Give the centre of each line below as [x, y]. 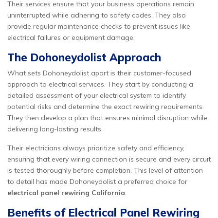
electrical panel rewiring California [66, 193]
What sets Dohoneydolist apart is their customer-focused [99, 73]
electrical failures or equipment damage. [71, 37]
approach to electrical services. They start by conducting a [100, 84]
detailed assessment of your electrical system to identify [97, 95]
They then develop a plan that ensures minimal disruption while [107, 118]
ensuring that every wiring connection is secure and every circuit [109, 159]
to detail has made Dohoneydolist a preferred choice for [97, 182]
